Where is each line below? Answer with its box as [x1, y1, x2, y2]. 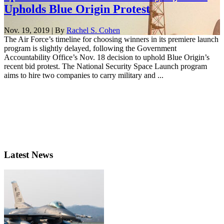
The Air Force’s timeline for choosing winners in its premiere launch [4, 34, 218, 43]
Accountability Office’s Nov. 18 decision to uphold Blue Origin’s [4, 52, 209, 61]
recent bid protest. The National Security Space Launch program [4, 61, 207, 70]
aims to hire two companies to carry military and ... [4, 70, 163, 79]
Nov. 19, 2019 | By [4, 25, 66, 34]
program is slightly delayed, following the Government [4, 43, 176, 52]
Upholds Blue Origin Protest [4, 2, 150, 15]
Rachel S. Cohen [66, 25, 120, 34]
